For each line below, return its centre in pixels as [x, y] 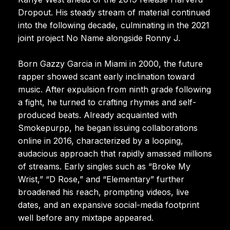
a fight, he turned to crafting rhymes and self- [107, 102]
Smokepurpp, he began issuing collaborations [108, 128]
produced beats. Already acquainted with [98, 115]
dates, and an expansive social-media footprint [109, 205]
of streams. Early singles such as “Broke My [104, 166]
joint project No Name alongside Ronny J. [99, 38]
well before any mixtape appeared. [86, 217]
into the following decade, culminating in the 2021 [114, 25]
